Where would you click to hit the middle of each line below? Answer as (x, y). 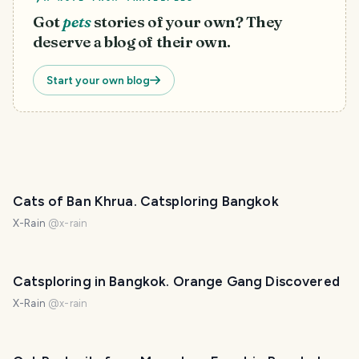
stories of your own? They (188, 22)
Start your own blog (98, 80)
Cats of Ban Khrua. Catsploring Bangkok (146, 201)
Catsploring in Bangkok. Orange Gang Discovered (176, 281)
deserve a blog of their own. (132, 42)
